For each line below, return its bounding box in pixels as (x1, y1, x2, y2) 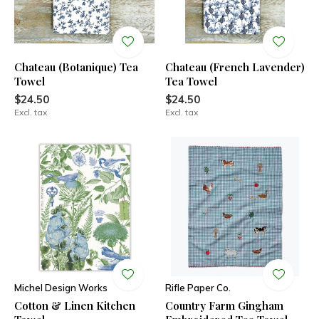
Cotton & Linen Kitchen (14, 298, 135, 313)
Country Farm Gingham (164, 298, 283, 313)
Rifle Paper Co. (164, 282, 231, 293)
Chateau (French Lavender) (164, 59, 305, 74)
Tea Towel (164, 73, 217, 88)
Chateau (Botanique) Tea (14, 59, 138, 74)
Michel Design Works (14, 282, 108, 293)
